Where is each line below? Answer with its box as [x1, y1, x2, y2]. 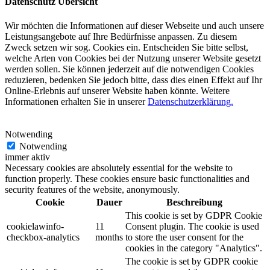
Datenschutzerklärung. [148, 96, 233, 107]
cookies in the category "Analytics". [125, 242, 262, 253]
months [95, 231, 123, 242]
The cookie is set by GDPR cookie [125, 256, 258, 266]
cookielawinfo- [7, 221, 64, 231]
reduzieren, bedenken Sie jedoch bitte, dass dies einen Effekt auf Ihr [5, 74, 262, 85]
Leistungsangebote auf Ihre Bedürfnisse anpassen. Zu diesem [5, 31, 237, 42]
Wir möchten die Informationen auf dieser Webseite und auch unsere [5, 20, 264, 31]
